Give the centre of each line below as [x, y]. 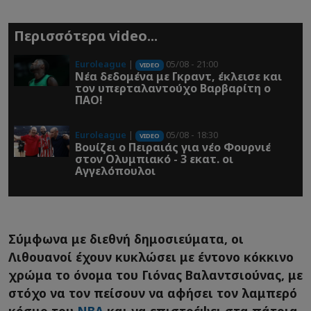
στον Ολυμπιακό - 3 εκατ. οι [154, 159]
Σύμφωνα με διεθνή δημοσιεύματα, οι [126, 239]
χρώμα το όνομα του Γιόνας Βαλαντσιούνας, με [155, 275]
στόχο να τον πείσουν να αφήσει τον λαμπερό [153, 293]
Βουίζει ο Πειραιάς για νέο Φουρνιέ [173, 148]
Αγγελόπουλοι [115, 171]
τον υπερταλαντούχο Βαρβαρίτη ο [173, 89]
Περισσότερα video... [86, 36]
